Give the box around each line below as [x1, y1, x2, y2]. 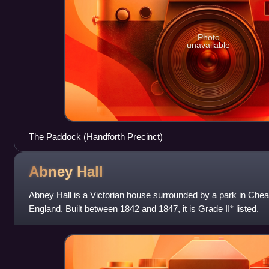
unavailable [187, 40, 231, 50]
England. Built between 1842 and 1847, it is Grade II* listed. [28, 203, 259, 214]
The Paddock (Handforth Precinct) [28, 131, 163, 142]
